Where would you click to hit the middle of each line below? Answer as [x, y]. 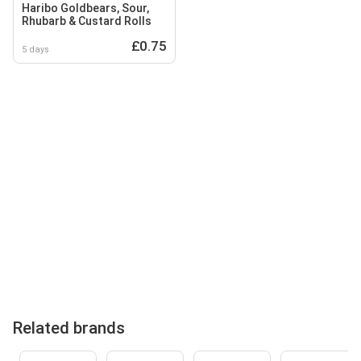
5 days [35, 49]
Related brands [69, 328]
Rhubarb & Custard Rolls [87, 21]
